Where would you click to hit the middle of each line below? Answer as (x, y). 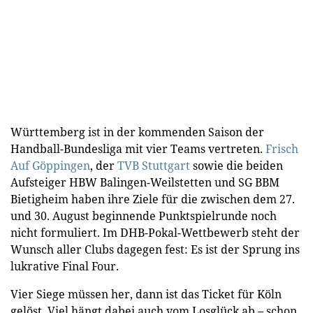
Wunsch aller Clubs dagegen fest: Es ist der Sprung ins (155, 249)
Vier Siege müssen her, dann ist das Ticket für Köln (146, 294)
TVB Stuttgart (154, 165)
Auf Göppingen (50, 165)
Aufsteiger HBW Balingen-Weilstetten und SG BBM (145, 182)
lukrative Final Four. (65, 266)
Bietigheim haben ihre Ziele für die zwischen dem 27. (153, 199)
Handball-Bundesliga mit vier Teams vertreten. (137, 148)
